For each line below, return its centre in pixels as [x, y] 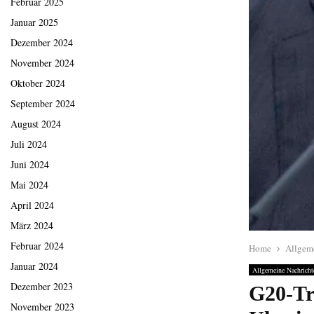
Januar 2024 [34, 266]
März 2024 [32, 226]
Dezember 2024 [42, 43]
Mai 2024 [29, 185]
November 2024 [42, 63]
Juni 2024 [30, 165]
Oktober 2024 [38, 83]
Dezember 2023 [42, 287]
